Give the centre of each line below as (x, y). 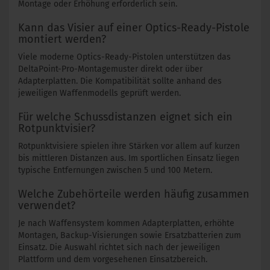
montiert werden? (62, 39)
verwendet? (47, 206)
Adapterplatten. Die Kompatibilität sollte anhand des (120, 81)
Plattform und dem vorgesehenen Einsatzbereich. (113, 260)
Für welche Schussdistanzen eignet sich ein (125, 117)
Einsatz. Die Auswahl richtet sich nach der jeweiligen (119, 248)
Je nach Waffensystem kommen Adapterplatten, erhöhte (126, 224)
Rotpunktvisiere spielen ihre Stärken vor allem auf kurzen (129, 146)
